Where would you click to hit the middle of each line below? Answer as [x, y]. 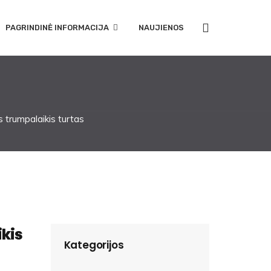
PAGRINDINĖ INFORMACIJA [57, 28]
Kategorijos [94, 245]
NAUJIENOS [161, 28]
